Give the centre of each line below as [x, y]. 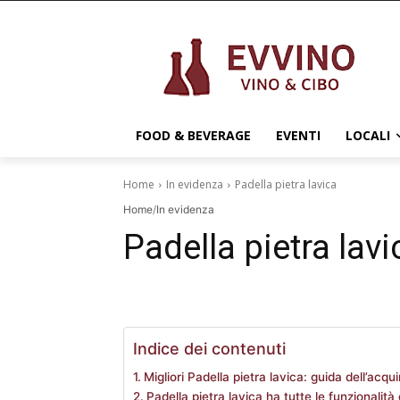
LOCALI [368, 135]
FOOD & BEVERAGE [193, 135]
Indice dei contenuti [209, 348]
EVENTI [298, 135]
